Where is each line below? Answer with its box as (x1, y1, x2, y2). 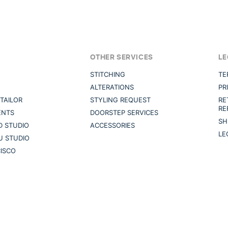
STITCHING (90, 70, 126, 79)
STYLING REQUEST (90, 96, 151, 104)
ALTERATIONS (90, 83, 134, 92)
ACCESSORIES (90, 121, 135, 130)
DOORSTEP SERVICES (90, 108, 159, 117)
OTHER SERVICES (90, 52, 153, 62)
